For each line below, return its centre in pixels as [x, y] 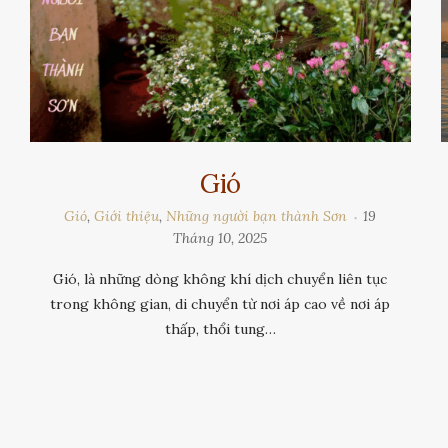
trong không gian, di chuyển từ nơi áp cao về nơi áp [220, 304]
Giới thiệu [127, 216]
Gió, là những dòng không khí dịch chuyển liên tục [220, 279]
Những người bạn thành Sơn [257, 216]
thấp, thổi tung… [220, 329]
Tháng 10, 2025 [220, 238]
